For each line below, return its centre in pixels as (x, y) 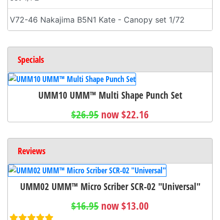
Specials (31, 59)
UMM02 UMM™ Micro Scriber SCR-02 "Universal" (110, 186)
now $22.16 (125, 115)
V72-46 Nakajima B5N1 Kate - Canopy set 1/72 (97, 20)
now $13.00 (125, 206)
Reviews (32, 151)
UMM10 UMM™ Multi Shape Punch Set (110, 95)
